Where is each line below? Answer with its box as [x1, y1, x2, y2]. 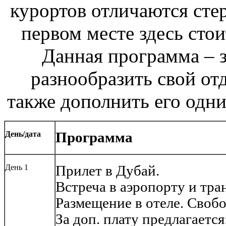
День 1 [5, 163, 28, 172]
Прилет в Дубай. [55, 163, 159, 179]
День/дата [5, 130, 41, 139]
